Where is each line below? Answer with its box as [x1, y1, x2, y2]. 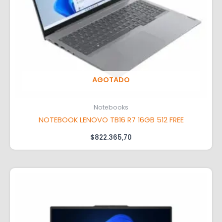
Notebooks [94, 103, 128, 112]
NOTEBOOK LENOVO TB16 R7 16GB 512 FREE [38, 115, 184, 125]
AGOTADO [92, 74, 130, 85]
